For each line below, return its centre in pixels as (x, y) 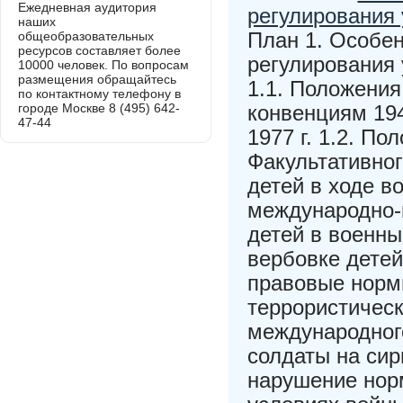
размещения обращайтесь (97, 79)
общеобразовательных (86, 36)
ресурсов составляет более (99, 50)
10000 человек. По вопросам (103, 65)
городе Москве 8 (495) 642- (99, 108)
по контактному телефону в (99, 94)
